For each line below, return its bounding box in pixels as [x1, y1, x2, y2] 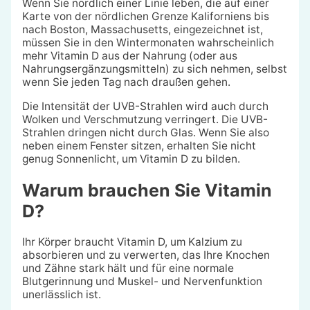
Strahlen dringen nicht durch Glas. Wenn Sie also [21, 125, 269, 139]
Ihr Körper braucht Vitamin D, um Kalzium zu [21, 235, 242, 249]
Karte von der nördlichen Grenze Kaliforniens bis [21, 10, 269, 24]
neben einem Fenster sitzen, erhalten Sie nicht [21, 138, 256, 152]
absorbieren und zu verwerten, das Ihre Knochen [21, 248, 270, 262]
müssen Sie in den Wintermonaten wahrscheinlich [21, 36, 274, 50]
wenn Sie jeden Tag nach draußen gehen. [21, 75, 230, 89]
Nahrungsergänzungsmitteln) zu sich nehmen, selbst [21, 62, 287, 76]
